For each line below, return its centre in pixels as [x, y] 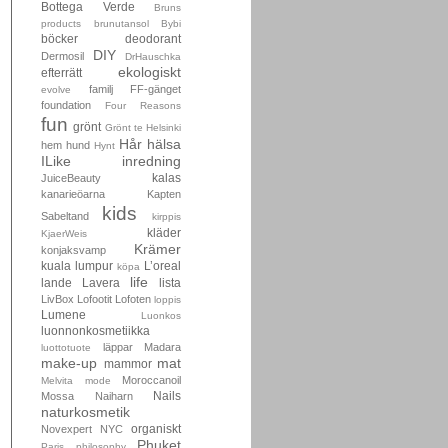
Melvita [57, 380]
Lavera [101, 283]
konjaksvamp [73, 250]
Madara [162, 347]
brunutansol [121, 23]
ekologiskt [149, 72]
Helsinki [163, 127]
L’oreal [162, 266]
